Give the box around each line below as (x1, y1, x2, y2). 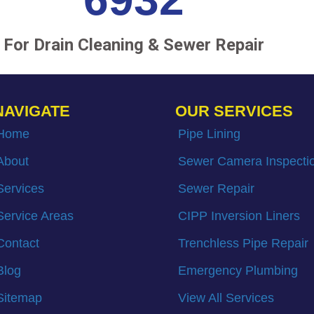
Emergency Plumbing (177, 264, 298, 278)
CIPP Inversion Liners (177, 209, 300, 224)
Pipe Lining (177, 127, 240, 142)
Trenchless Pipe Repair (177, 236, 308, 251)
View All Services (177, 291, 274, 306)
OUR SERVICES (175, 102, 293, 121)
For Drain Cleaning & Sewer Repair (3, 35, 264, 55)
